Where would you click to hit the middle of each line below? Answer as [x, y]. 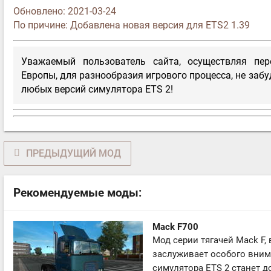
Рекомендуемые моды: [77, 193]
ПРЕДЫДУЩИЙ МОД [73, 153]
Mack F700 [175, 227]
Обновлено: [41, 11]
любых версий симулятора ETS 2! [97, 89]
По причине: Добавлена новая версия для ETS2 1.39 [132, 25]
